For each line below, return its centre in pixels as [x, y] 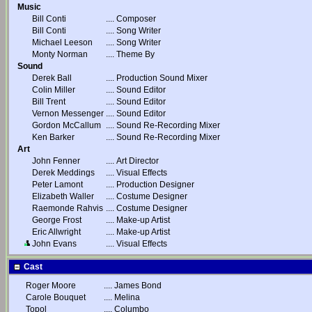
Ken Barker [53, 137]
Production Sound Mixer [162, 78]
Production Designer [155, 185]
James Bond [138, 286]
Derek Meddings [63, 173]
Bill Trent [49, 102]
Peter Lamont [57, 185]
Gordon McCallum [67, 125]
